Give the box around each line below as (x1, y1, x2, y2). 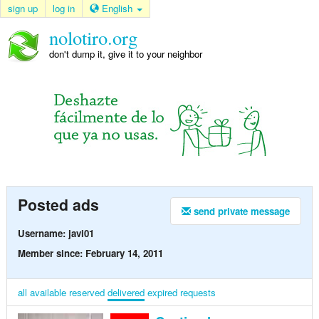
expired (147, 285, 177, 299)
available (29, 285, 66, 299)
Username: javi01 (17, 226, 94, 240)
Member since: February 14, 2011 (17, 246, 163, 260)
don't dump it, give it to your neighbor (48, 47, 202, 61)
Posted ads (17, 194, 99, 216)
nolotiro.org (48, 25, 137, 50)
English (102, 1, 135, 15)
